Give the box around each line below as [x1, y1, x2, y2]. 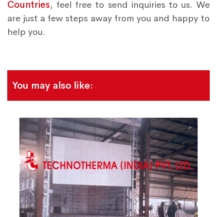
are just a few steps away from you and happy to [7, 12, 210, 24]
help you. [7, 26, 46, 38]
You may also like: [12, 79, 93, 92]
